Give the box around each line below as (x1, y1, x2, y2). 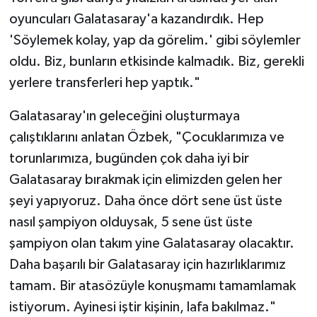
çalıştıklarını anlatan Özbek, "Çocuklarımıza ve (8, 129, 284, 144)
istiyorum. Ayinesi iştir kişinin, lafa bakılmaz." (8, 299, 276, 314)
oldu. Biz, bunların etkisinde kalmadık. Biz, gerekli (8, 54, 304, 69)
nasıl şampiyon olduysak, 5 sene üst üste (8, 214, 253, 229)
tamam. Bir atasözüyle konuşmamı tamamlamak (8, 278, 296, 293)
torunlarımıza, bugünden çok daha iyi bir (8, 151, 249, 166)
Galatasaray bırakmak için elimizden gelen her (8, 172, 282, 187)
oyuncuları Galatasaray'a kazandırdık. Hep (8, 11, 264, 26)
